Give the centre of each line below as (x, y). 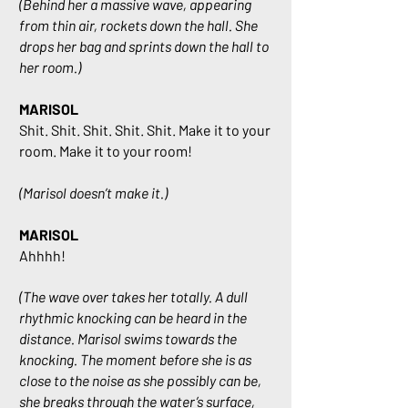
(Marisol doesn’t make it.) (93, 193)
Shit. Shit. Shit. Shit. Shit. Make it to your (145, 130)
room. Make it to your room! (106, 151)
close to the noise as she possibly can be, (140, 380)
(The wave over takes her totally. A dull (133, 296)
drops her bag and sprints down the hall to (144, 46)
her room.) (50, 67)
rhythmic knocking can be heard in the (133, 317)
